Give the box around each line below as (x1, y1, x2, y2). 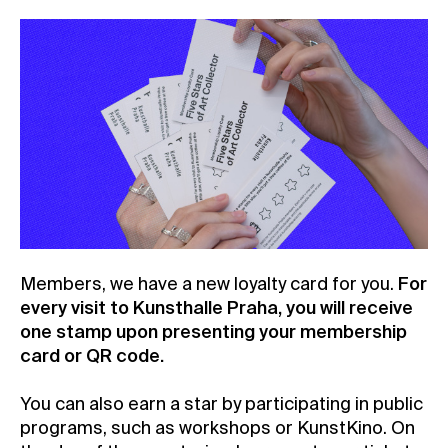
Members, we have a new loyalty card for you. (20, 275, 398, 294)
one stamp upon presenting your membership (20, 323, 407, 342)
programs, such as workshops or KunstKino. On (20, 419, 415, 438)
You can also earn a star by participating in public (20, 395, 423, 414)
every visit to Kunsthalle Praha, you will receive (20, 299, 413, 318)
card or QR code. (20, 347, 164, 366)
